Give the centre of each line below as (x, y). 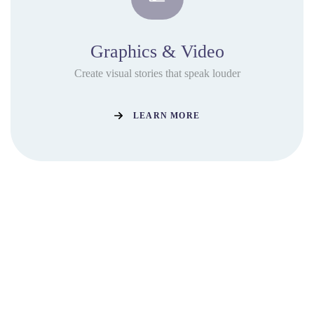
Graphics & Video (157, 52)
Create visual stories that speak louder (157, 73)
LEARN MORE (166, 115)
